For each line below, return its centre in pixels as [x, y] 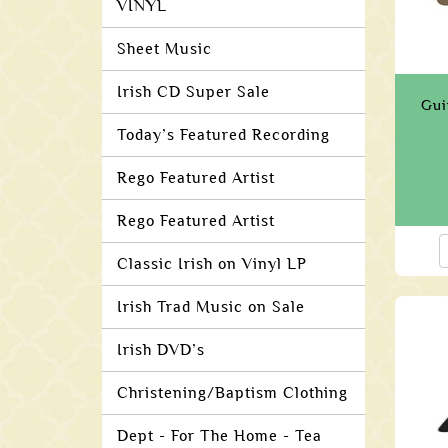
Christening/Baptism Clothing [232, 393]
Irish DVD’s [161, 350]
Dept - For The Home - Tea [219, 436]
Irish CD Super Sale [193, 92]
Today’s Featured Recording [223, 135]
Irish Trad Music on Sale [211, 307]
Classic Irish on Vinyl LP [212, 264]
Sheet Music [164, 49]
